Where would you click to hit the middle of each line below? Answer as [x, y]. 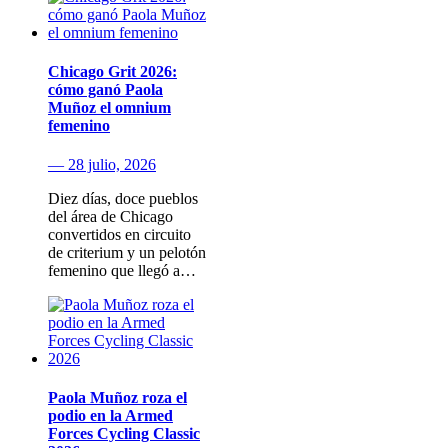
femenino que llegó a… [122, 271]
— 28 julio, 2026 [102, 165]
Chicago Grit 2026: [112, 71]
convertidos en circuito [119, 235]
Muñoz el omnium [109, 107]
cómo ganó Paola [105, 89]
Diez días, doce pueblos [123, 199]
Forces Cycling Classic [124, 434]
